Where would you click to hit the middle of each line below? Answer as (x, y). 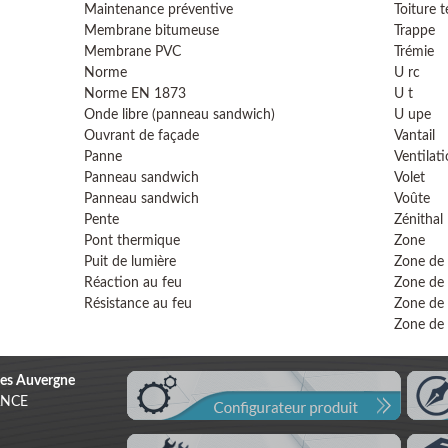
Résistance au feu (138, 304)
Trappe (414, 31)
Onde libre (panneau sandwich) (179, 115)
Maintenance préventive (158, 10)
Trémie (414, 52)
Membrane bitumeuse (151, 31)
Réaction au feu (133, 283)
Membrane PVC (132, 52)
